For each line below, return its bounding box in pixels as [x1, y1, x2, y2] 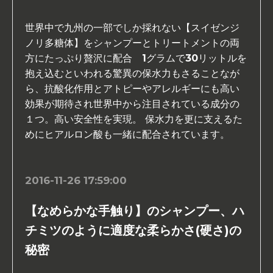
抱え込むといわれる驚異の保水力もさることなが [25, 68, 239, 80]
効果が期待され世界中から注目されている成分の [25, 98, 239, 110]
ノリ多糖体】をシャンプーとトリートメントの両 [25, 37, 239, 49]
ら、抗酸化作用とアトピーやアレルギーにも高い [25, 83, 239, 95]
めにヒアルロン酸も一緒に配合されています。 [25, 129, 230, 141]
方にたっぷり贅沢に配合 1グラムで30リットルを [25, 52, 247, 65]
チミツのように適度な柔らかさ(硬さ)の [25, 223, 241, 238]
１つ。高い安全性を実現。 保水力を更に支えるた [25, 113, 243, 126]
